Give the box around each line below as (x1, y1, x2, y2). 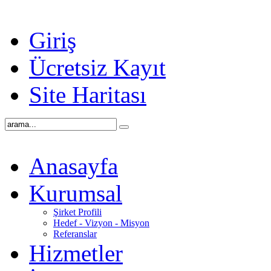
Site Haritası (29, 82, 146, 108)
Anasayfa (29, 153, 118, 179)
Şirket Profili (53, 207, 102, 217)
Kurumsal (29, 180, 122, 206)
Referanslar (53, 229, 97, 239)
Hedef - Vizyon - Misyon (53, 218, 149, 228)
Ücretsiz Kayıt (29, 54, 166, 80)
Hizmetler (29, 240, 123, 266)
